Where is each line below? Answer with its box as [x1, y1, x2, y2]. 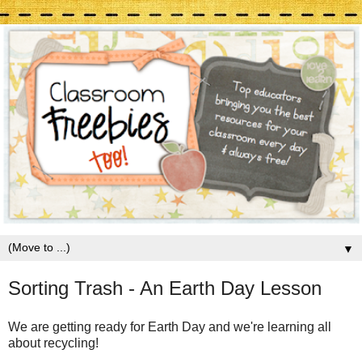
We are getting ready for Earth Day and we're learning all [8, 319, 331, 334]
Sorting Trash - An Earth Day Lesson [8, 276, 322, 299]
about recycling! [8, 335, 99, 350]
